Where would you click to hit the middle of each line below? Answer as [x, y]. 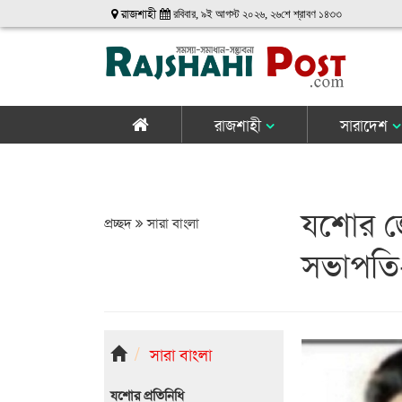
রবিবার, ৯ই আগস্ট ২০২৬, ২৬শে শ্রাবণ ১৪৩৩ [257, 14]
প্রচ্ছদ [119, 222]
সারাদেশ [366, 124]
